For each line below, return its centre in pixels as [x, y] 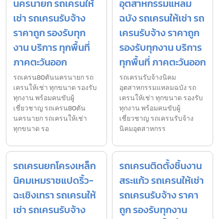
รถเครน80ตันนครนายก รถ [53, 78]
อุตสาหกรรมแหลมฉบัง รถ [158, 88]
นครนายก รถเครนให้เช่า [50, 119]
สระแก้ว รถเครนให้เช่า [162, 181]
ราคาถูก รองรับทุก [49, 33]
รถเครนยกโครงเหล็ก [55, 166]
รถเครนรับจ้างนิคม [148, 78]
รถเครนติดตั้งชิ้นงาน [161, 166]
